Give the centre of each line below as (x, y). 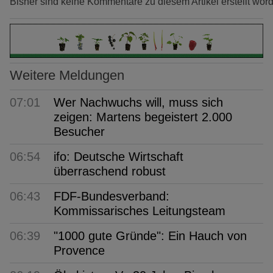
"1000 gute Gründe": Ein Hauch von (150, 236)
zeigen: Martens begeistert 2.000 (143, 117)
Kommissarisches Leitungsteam (140, 211)
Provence (79, 251)
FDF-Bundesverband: (112, 197)
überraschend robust (110, 172)
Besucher (79, 132)
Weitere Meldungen (67, 75)
